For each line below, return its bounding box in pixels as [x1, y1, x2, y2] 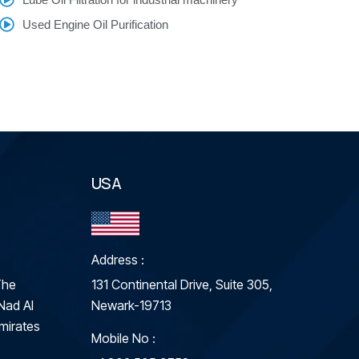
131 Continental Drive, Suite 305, [91, 276, 272, 292]
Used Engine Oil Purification [22, 18, 169, 31]
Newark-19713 [91, 297, 171, 313]
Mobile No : [91, 330, 155, 346]
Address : [91, 252, 144, 268]
